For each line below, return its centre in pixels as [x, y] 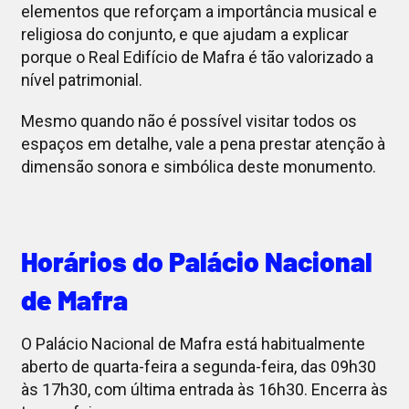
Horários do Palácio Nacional [196, 262]
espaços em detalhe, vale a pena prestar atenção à [203, 144]
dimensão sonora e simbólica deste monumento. [198, 167]
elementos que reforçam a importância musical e [199, 12]
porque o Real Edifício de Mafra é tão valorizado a [197, 58]
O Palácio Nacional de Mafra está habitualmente [193, 344]
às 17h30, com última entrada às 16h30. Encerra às [204, 390]
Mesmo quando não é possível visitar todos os [189, 121]
